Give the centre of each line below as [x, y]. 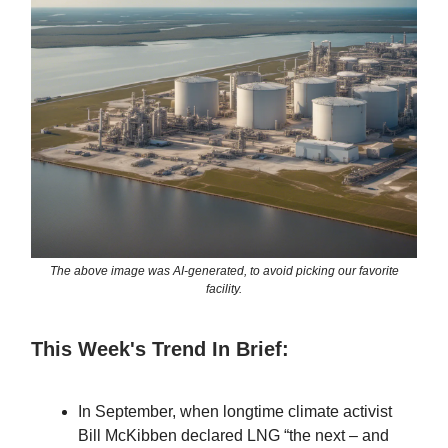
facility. [224, 289]
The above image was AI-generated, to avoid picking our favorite [224, 271]
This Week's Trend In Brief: [160, 349]
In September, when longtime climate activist [235, 412]
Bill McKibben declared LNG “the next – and [233, 436]
